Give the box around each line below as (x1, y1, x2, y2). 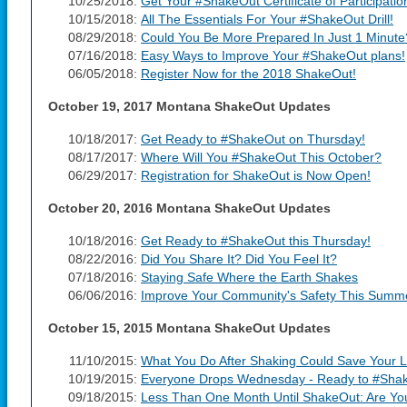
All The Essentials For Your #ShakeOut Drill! (141, 12, 393, 26)
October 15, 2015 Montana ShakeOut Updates (48, 321, 331, 335)
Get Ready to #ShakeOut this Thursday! (141, 233, 371, 248)
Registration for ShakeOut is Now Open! (141, 168, 371, 183)
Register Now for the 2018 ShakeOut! (141, 66, 356, 81)
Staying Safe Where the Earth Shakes (141, 270, 358, 284)
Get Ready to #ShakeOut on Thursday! (141, 132, 365, 146)
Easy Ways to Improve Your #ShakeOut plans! (141, 48, 405, 63)
